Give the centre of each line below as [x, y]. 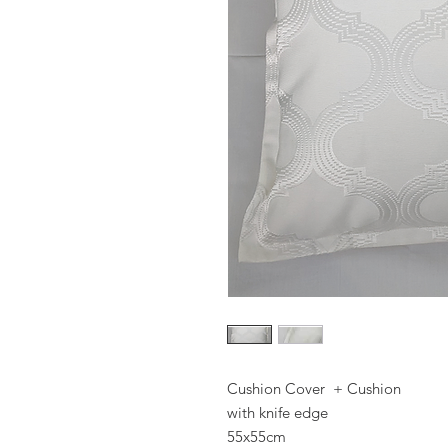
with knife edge [277, 412]
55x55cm [256, 436]
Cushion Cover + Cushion [314, 388]
